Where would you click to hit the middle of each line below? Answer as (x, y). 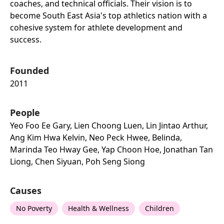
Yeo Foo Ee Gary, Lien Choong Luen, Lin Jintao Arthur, (109, 125)
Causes (26, 190)
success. (26, 39)
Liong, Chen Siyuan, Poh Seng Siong (77, 161)
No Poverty (34, 208)
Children (159, 208)
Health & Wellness (98, 208)
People (25, 112)
